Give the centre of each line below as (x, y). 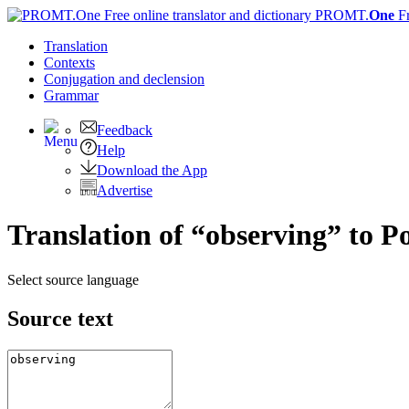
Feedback (125, 130)
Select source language (73, 279)
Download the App (152, 170)
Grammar (71, 95)
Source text (60, 318)
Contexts (69, 63)
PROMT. (340, 15)
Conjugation (81, 79)
